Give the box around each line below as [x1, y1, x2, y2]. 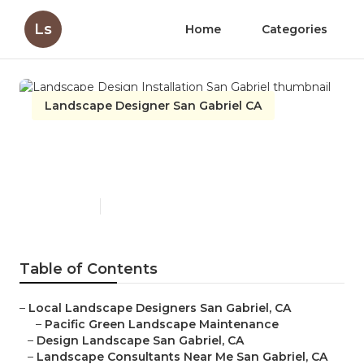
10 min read [109, 200, 164, 213]
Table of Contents [19, 260, 158, 279]
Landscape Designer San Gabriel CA [45, 98, 262, 113]
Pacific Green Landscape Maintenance [45, 317, 279, 332]
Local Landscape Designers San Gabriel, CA [28, 301, 291, 316]
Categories [262, 22, 327, 37]
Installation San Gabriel [32, 160, 272, 184]
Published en [32, 200, 92, 213]
